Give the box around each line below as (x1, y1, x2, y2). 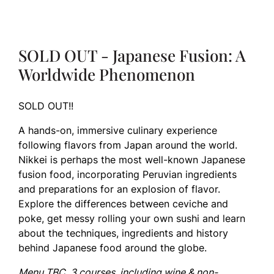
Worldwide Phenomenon (18, 64, 195, 85)
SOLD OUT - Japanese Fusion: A (18, 45, 246, 66)
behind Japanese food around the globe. (18, 242, 207, 254)
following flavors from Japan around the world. (18, 139, 237, 151)
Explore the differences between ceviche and (18, 198, 228, 210)
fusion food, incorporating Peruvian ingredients (18, 168, 237, 180)
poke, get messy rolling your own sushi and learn (18, 212, 245, 224)
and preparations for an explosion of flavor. (18, 183, 220, 195)
